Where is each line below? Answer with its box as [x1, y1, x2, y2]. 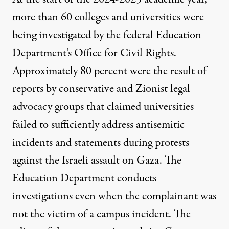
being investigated [12, 27, 91, 43]
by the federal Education [91, 27, 201, 43]
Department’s [12, 44, 74, 61]
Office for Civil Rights [74, 44, 174, 61]
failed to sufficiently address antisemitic [12, 116, 185, 133]
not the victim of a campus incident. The [12, 205, 191, 222]
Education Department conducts [12, 170, 156, 187]
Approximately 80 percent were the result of [12, 62, 207, 79]
